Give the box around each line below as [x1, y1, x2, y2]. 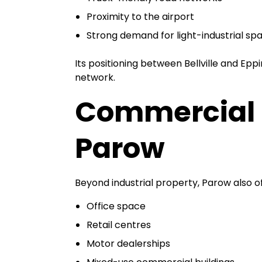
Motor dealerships [87, 237, 170, 250]
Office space [87, 199, 146, 213]
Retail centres [87, 218, 151, 232]
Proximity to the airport [87, 10, 194, 23]
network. [75, 71, 115, 84]
